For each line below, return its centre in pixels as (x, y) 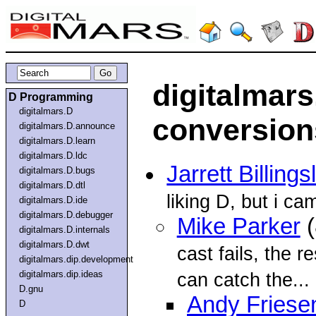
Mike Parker (238, 227)
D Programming (51, 97)
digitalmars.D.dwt (55, 244)
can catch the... (243, 280)
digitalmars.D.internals (65, 229)
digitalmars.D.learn (57, 140)
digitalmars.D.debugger (66, 214)
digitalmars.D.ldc (54, 155)
